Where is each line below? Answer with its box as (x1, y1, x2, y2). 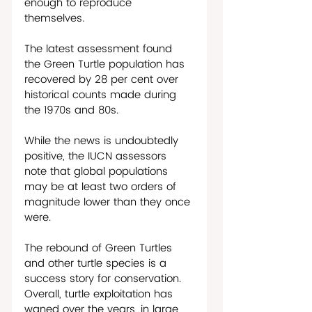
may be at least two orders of (24, 178, 180, 196)
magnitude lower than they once (24, 193, 194, 211)
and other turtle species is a (24, 254, 170, 272)
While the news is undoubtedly (24, 132, 182, 150)
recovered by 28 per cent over (24, 70, 182, 88)
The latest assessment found (24, 40, 175, 58)
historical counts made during (24, 86, 180, 104)
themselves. (24, 9, 88, 27)
